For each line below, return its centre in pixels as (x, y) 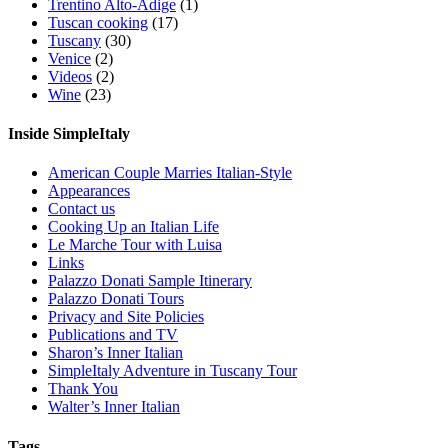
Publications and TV (113, 335)
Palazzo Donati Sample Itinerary (150, 281)
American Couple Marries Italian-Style (170, 173)
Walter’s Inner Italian (114, 407)
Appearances (89, 191)
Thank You (83, 389)
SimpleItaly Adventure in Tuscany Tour (172, 371)
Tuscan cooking (98, 22)
